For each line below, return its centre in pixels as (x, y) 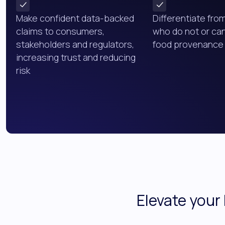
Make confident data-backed (75, 18)
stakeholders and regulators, (75, 44)
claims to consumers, (60, 31)
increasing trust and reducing (76, 58)
